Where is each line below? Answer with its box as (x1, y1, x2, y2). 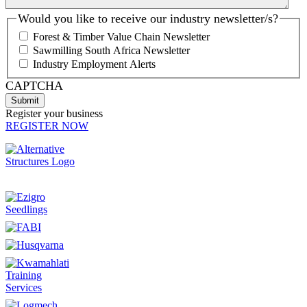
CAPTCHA (5, 79, 63, 93)
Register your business (5, 108, 103, 120)
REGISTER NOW (5, 120, 88, 132)
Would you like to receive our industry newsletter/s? (18, 11, 278, 25)
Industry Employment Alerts (33, 58, 156, 71)
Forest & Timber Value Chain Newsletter (33, 31, 210, 43)
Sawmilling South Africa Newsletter (33, 45, 190, 57)
